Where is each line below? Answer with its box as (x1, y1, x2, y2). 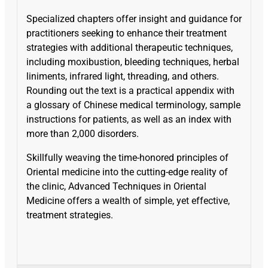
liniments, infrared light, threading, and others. (26, 70, 219, 82)
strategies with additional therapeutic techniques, (26, 41, 233, 53)
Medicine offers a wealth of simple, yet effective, (26, 194, 230, 206)
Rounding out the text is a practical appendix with (26, 84, 234, 96)
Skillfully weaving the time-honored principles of (26, 151, 229, 163)
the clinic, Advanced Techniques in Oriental (26, 180, 206, 192)
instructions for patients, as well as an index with (26, 113, 232, 125)
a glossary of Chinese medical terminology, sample (26, 99, 240, 111)
